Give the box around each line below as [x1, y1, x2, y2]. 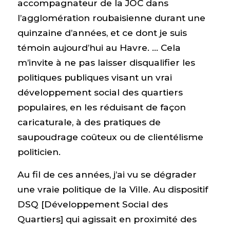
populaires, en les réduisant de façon [17, 101, 186, 112]
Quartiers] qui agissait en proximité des [17, 213, 197, 224]
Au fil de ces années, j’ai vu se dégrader [17, 168, 197, 180]
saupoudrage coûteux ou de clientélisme [17, 131, 203, 142]
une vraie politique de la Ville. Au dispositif [17, 183, 208, 195]
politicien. [17, 146, 61, 157]
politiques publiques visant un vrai [17, 71, 172, 83]
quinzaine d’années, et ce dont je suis [17, 27, 187, 38]
